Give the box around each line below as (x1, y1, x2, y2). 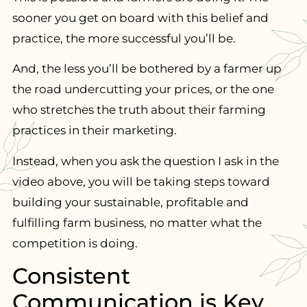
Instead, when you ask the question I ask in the (12, 153, 279, 168)
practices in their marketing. (12, 123, 177, 138)
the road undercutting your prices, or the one (12, 82, 274, 97)
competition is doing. (12, 236, 138, 250)
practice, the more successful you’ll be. (12, 31, 236, 45)
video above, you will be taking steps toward (12, 174, 270, 188)
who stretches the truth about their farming (12, 103, 266, 117)
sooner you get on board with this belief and (12, 10, 269, 25)
